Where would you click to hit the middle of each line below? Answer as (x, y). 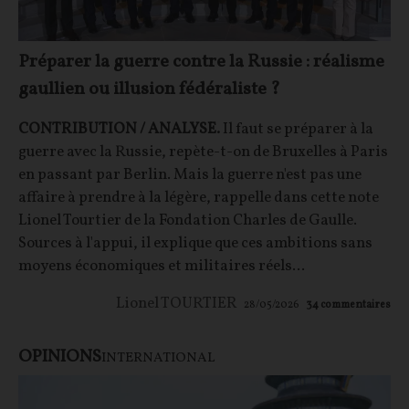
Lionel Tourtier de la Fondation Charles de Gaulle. (188, 220)
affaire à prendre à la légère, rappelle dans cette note (199, 197)
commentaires (356, 304)
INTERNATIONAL (158, 358)
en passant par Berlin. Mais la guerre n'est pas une (190, 174)
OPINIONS (60, 357)
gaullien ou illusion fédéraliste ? (149, 89)
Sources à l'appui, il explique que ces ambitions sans (195, 243)
